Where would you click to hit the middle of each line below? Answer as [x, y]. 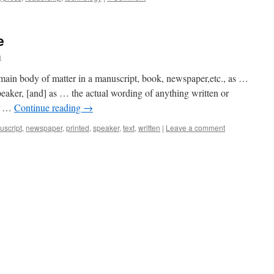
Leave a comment [195, 128]
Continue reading [49, 107]
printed [78, 128]
